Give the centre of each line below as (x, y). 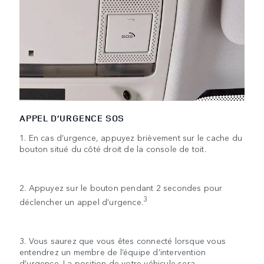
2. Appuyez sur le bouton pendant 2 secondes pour (121, 187)
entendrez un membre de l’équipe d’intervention (113, 251)
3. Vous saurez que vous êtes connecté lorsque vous (123, 240)
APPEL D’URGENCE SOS (72, 118)
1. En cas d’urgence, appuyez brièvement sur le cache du (131, 137)
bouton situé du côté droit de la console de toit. (113, 148)
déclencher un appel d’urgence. (81, 201)
